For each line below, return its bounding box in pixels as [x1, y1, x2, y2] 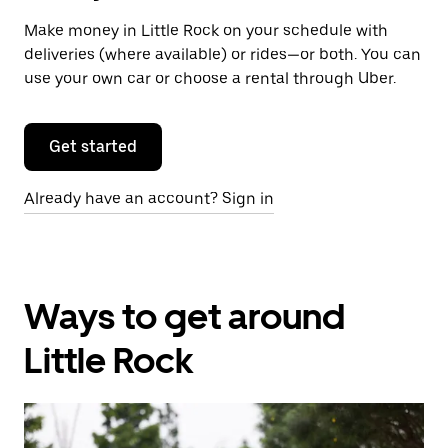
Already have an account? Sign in [24, 189, 274, 208]
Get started [49, 137, 137, 156]
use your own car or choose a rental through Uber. [24, 69, 396, 88]
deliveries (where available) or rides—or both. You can [24, 45, 421, 64]
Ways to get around [24, 295, 345, 338]
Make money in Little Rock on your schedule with [24, 21, 388, 40]
